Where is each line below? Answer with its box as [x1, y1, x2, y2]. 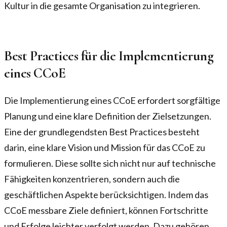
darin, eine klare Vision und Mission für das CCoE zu [4, 141, 205, 153]
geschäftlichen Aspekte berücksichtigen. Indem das [4, 188, 208, 200]
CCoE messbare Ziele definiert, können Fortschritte [4, 204, 208, 216]
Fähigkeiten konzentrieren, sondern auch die [4, 173, 180, 184]
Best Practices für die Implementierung [4, 47, 214, 64]
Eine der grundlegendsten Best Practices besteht [4, 126, 200, 137]
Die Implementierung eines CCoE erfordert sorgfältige [4, 94, 220, 106]
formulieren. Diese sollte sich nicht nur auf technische [4, 157, 216, 169]
